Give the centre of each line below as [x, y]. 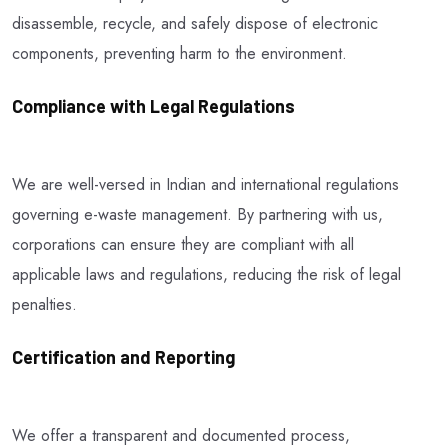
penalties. [44, 304]
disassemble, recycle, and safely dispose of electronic [195, 23]
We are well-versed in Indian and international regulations [205, 184]
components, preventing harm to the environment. [179, 53]
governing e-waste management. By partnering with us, [197, 214]
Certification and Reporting [123, 356]
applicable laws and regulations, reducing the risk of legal [206, 274]
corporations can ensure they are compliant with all [183, 244]
